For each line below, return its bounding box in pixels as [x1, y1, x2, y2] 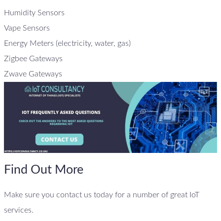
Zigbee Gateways [4, 54, 63, 63]
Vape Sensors [4, 24, 50, 32]
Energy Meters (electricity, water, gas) [4, 39, 131, 47]
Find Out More [4, 164, 83, 177]
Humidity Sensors [4, 8, 65, 17]
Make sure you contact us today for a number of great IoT [4, 190, 199, 199]
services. [4, 206, 34, 214]
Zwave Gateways [4, 70, 62, 78]
